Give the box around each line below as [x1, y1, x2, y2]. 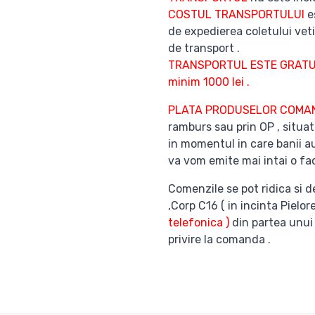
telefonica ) [168, 216, 229, 229]
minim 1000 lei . [168, 75, 252, 89]
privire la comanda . [168, 233, 271, 246]
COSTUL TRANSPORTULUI [168, 8, 304, 21]
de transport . [168, 41, 240, 55]
